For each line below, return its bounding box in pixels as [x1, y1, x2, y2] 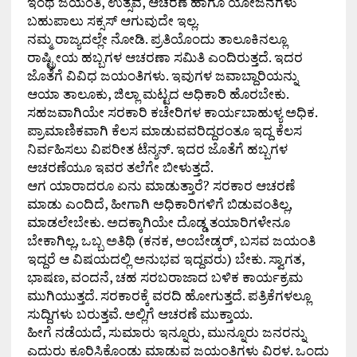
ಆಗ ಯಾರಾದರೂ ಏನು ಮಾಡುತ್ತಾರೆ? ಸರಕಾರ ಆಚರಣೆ [26, 176, 295, 195]
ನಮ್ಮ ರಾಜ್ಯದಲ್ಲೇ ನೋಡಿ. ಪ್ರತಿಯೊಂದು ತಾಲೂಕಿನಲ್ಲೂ [26, 29, 287, 49]
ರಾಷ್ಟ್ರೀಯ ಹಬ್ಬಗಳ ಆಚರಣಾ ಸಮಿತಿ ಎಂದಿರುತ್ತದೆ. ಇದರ [26, 48, 303, 67]
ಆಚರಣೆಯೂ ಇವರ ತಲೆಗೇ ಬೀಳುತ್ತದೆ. [26, 158, 214, 177]
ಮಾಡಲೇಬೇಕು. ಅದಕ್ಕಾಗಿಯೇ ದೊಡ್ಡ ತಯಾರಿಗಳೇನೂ [26, 213, 290, 232]
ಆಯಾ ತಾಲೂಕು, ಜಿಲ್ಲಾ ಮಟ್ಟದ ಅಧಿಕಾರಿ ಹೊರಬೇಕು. [26, 84, 289, 104]
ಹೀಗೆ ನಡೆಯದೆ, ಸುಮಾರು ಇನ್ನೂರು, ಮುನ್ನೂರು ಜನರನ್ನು [26, 323, 306, 342]
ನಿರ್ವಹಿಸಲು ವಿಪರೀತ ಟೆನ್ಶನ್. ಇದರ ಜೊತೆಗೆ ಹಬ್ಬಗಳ [26, 139, 288, 159]
